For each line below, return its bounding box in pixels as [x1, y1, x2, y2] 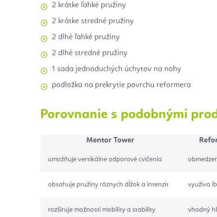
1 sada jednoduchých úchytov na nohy [52, 65, 181, 73]
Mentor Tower [86, 136, 134, 144]
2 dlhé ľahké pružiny [52, 33, 120, 41]
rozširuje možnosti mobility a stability [48, 206, 155, 213]
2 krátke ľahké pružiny [52, 1, 126, 9]
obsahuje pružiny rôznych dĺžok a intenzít [48, 181, 169, 188]
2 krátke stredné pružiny [52, 17, 134, 25]
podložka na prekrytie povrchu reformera [52, 81, 191, 89]
